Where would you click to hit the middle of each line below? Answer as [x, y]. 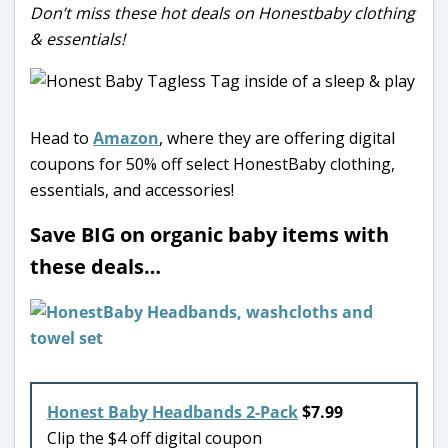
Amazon [126, 137]
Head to [61, 137]
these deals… [95, 266]
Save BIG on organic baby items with [209, 234]
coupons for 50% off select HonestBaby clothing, [212, 163]
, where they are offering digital [277, 137]
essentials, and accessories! [132, 189]
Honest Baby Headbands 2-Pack [172, 411]
